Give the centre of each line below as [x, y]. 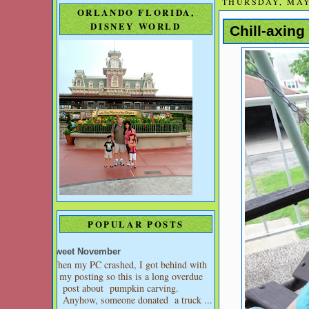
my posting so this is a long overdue [131, 276]
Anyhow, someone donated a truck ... [136, 299]
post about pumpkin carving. [119, 288]
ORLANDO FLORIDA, [136, 12]
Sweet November [85, 251]
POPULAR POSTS [136, 224]
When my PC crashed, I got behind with [128, 264]
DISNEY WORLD [136, 26]
